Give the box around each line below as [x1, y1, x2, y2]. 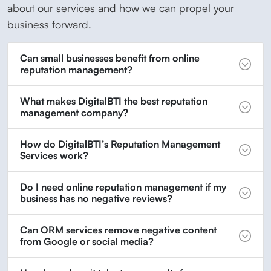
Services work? [20, 149, 88, 162]
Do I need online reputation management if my [20, 181, 226, 194]
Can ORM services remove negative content [20, 224, 217, 237]
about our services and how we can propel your [7, 1, 234, 15]
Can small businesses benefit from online [20, 52, 200, 65]
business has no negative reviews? [20, 192, 172, 205]
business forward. [7, 18, 91, 31]
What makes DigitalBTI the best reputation [20, 95, 207, 108]
